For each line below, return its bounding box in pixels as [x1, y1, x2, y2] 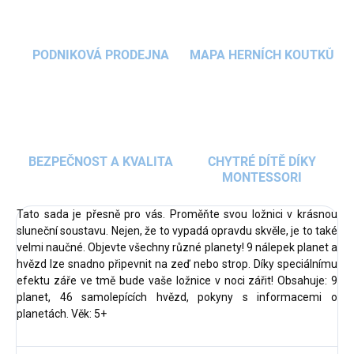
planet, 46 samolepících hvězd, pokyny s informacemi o [17, 291, 337, 304]
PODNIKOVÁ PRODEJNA [32, 47, 169, 63]
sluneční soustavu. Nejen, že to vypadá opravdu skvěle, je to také [17, 224, 337, 238]
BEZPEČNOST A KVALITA [28, 154, 173, 170]
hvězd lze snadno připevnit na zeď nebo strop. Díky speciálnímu [17, 258, 337, 271]
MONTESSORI [221, 170, 302, 186]
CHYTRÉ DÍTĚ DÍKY [207, 154, 316, 170]
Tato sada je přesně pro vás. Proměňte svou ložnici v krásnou [17, 208, 337, 221]
